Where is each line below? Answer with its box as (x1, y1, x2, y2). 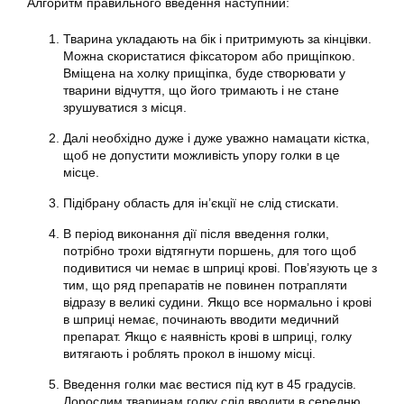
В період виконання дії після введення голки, (63, 226, 329, 241)
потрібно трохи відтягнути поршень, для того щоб (63, 243, 356, 258)
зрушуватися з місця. (63, 100, 187, 115)
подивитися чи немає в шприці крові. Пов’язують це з (63, 261, 377, 275)
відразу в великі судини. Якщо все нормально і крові (63, 295, 372, 309)
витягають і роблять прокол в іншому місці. (63, 346, 316, 361)
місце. (63, 165, 99, 179)
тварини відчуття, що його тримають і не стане (63, 83, 339, 97)
